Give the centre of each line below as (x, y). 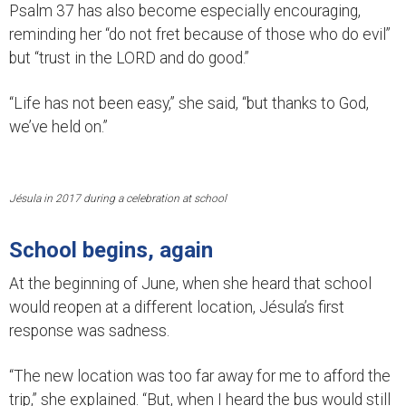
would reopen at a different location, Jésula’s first (177, 307)
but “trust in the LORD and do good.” (129, 58)
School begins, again (111, 250)
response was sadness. (89, 330)
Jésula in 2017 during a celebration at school (118, 198)
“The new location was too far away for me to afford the (200, 376)
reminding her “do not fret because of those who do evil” (200, 34)
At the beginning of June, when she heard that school (190, 283)
